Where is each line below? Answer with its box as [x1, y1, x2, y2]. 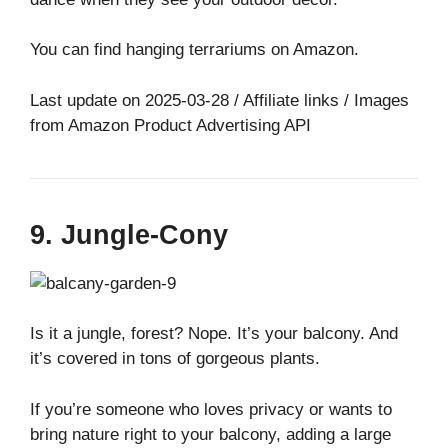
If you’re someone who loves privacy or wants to [30, 399, 392, 419]
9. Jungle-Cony [30, 219, 228, 250]
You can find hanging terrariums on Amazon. [30, 40, 359, 60]
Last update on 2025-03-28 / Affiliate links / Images [30, 90, 409, 110]
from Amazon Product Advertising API [30, 115, 311, 135]
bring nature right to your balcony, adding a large [30, 424, 391, 444]
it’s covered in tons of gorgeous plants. [30, 349, 320, 369]
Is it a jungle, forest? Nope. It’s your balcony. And [30, 324, 398, 344]
